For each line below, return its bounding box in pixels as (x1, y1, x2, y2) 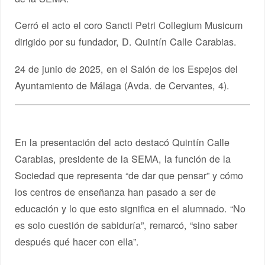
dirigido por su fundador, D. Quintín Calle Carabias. (15, 34, 237, 49)
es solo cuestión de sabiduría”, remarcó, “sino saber (15, 217, 238, 232)
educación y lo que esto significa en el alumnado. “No (15, 201, 246, 215)
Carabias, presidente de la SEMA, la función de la (15, 151, 231, 166)
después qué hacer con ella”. (15, 234, 140, 248)
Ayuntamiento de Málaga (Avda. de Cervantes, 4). (15, 78, 230, 93)
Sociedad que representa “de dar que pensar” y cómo (15, 167, 244, 182)
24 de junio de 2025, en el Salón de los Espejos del (15, 62, 238, 76)
